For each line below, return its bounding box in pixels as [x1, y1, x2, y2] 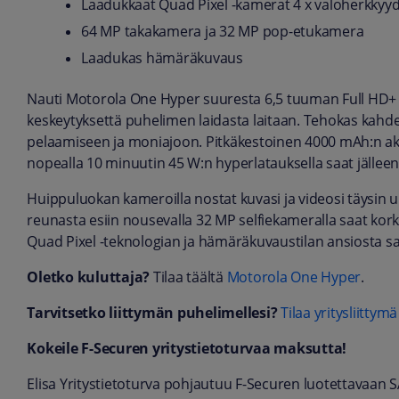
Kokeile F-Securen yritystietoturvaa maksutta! [27, 339, 347, 359]
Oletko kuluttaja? [27, 268, 151, 288]
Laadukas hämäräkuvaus [81, 49, 243, 69]
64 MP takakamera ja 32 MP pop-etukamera [81, 22, 364, 42]
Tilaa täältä [150, 268, 227, 288]
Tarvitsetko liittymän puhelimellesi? [27, 304, 278, 323]
